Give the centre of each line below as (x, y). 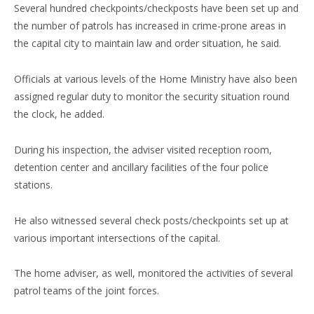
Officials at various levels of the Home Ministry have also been (156, 78)
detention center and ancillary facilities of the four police (141, 167)
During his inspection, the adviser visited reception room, (143, 149)
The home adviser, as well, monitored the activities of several (153, 273)
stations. (33, 184)
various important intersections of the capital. (117, 238)
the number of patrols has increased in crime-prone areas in (150, 25)
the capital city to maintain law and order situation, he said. (148, 43)
